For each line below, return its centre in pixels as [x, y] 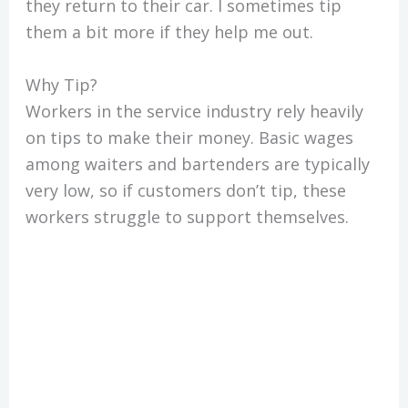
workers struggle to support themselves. [189, 216]
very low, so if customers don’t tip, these [185, 190]
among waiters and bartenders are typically [197, 163]
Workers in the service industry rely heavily [194, 111]
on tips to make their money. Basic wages [189, 137]
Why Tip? [61, 84]
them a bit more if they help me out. [171, 32]
